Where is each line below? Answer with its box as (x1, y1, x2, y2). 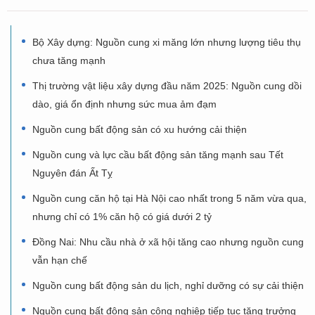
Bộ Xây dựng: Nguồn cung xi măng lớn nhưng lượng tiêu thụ (32, 36, 301, 48)
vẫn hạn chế (32, 254, 87, 266)
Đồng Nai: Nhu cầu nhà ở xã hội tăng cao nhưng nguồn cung (32, 236, 304, 247)
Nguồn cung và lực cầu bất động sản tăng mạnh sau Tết (32, 148, 283, 160)
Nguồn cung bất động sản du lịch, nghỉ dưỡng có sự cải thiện (32, 279, 304, 291)
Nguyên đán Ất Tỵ (32, 167, 112, 179)
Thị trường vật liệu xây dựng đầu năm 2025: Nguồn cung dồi (32, 79, 302, 91)
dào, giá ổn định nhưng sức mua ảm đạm (32, 98, 217, 110)
